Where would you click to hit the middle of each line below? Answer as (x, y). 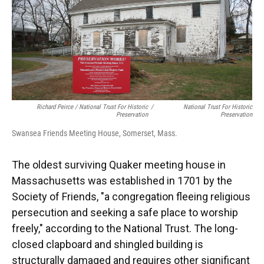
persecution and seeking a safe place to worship (125, 213)
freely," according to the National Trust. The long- (125, 229)
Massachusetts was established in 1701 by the (122, 181)
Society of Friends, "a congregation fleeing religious (131, 197)
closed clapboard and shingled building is (108, 245)
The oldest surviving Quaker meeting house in (119, 165)
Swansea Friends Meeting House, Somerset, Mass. (95, 133)
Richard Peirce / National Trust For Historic (92, 107)
